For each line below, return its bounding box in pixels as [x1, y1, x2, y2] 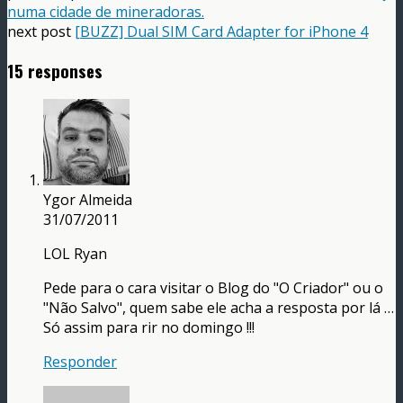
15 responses [7, 58, 103, 83]
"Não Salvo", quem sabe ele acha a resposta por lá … [43, 298, 394, 318]
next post [7, 21, 75, 41]
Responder [43, 352, 117, 372]
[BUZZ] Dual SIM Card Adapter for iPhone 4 [75, 21, 368, 41]
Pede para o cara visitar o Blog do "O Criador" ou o [43, 278, 383, 299]
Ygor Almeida [43, 190, 132, 210]
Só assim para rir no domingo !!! [43, 318, 255, 338]
